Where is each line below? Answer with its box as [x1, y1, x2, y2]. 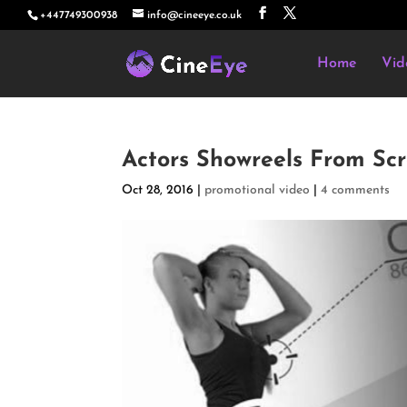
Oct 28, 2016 [122, 184, 194, 197]
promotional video [204, 184, 311, 197]
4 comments [321, 184, 391, 197]
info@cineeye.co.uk [147, 10, 242, 21]
